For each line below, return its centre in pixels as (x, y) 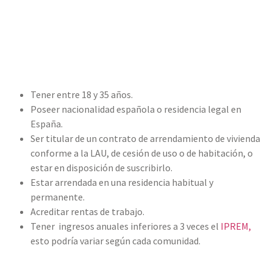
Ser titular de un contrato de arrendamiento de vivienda (145, 138)
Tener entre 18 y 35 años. (82, 94)
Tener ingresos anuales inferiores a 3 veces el (126, 226)
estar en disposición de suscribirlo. (101, 167)
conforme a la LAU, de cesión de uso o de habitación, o (142, 153)
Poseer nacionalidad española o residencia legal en (136, 109)
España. (47, 123)
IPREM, (236, 226)
